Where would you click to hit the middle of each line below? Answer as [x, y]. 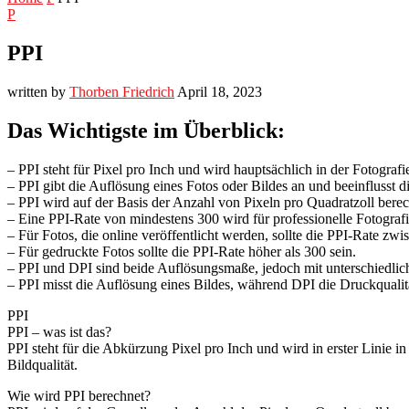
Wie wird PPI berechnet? [79, 395]
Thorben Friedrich [122, 91]
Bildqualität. [42, 364]
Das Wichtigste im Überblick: [146, 130]
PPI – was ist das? [59, 331]
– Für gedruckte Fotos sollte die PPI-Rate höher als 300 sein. [182, 251]
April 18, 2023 [220, 91]
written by [38, 91]
